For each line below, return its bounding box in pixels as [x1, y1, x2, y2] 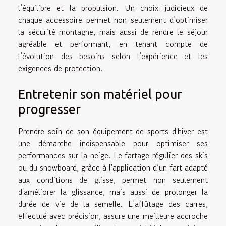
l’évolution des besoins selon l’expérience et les [18, 49, 208, 62]
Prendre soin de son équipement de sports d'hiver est [18, 125, 208, 137]
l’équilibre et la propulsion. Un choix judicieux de [18, 1, 208, 14]
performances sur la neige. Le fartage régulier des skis [18, 149, 208, 161]
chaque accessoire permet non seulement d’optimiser [18, 13, 208, 26]
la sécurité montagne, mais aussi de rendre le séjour [18, 25, 208, 38]
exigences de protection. [18, 62, 102, 74]
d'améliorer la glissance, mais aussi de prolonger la [18, 185, 208, 198]
